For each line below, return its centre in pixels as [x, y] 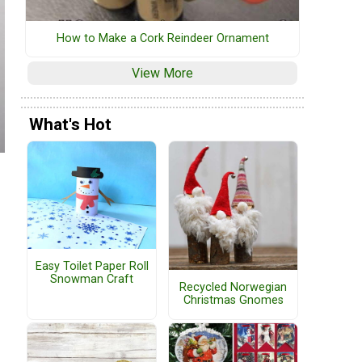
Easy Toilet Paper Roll [92, 267]
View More [162, 73]
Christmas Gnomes [233, 301]
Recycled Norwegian [233, 288]
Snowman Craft [92, 280]
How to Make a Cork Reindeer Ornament [162, 38]
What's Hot [70, 124]
